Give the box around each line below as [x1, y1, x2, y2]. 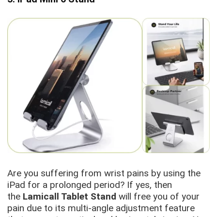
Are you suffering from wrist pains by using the [7, 167, 201, 179]
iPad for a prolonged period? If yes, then [7, 179, 172, 190]
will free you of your [119, 190, 200, 202]
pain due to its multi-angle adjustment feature [7, 202, 195, 214]
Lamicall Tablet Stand [23, 190, 119, 202]
